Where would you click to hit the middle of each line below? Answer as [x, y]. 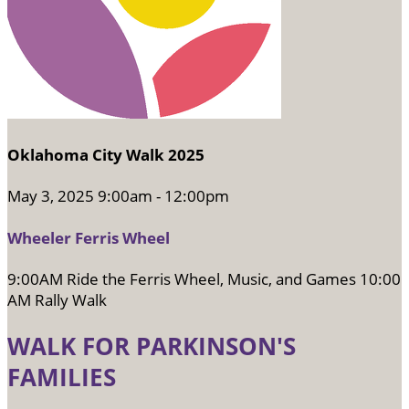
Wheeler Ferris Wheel [89, 237]
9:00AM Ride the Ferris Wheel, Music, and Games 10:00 [204, 279]
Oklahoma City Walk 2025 [106, 154]
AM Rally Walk [57, 300]
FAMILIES [62, 377]
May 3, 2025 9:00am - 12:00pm [118, 196]
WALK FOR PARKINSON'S [152, 346]
